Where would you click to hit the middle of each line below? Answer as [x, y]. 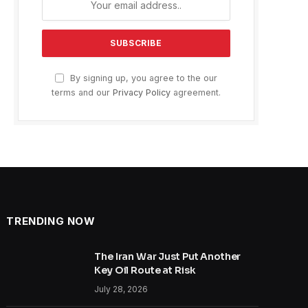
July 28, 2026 [121, 289]
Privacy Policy [142, 92]
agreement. [196, 92]
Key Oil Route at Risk [145, 270]
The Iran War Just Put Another [168, 256]
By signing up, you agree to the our [142, 78]
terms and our [82, 92]
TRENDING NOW [51, 221]
